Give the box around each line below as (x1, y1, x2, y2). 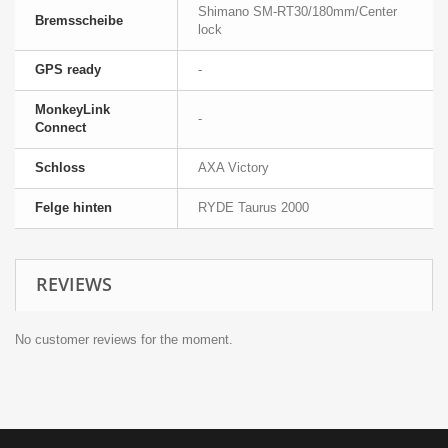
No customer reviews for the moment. (15, 332, 233, 348)
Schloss (35, 160, 85, 176)
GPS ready (35, 62, 101, 78)
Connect (35, 120, 86, 136)
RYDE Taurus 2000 (198, 200, 309, 216)
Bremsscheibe (35, 13, 123, 29)
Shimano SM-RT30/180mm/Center (198, 4, 397, 20)
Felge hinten (35, 200, 112, 216)
